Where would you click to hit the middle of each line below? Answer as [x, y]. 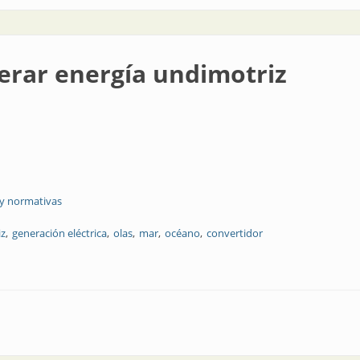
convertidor [235, 233]
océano [182, 233]
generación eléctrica [59, 233]
